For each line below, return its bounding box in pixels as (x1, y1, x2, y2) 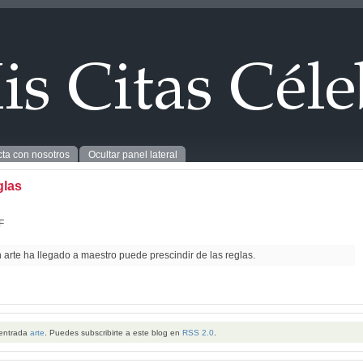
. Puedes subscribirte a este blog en (45, 328, 182, 337)
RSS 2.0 (182, 328, 214, 337)
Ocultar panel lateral (88, 149, 178, 160)
